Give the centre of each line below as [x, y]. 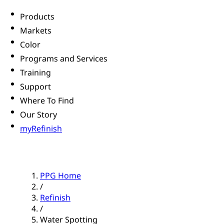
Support [35, 87]
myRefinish [41, 129]
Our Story [38, 115]
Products [37, 17]
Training [35, 73]
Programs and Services [64, 59]
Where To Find [47, 101]
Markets [36, 31]
